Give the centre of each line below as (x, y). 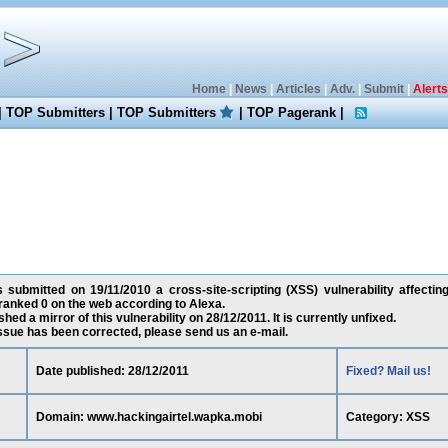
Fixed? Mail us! (388, 371)
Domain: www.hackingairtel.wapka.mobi (148, 417)
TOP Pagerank (292, 112)
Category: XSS (387, 417)
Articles (298, 89)
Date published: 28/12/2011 (112, 371)
